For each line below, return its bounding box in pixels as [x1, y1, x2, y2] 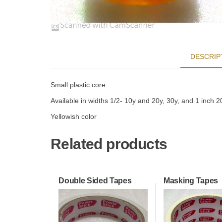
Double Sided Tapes [58, 176, 132, 185]
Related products [51, 136, 167, 153]
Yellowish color [51, 112, 97, 121]
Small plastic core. [51, 81, 108, 89]
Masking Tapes [164, 176, 218, 185]
